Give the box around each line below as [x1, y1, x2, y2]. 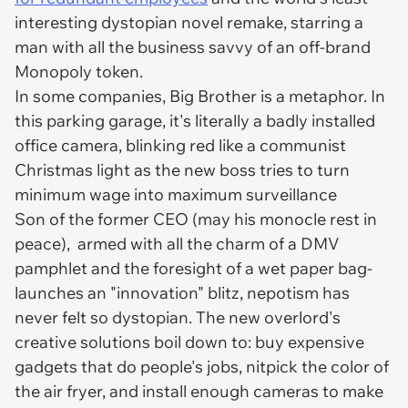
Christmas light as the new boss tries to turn [15, 159, 350, 180]
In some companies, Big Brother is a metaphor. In [15, 86, 385, 107]
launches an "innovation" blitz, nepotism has [15, 282, 350, 303]
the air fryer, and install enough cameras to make [15, 381, 383, 402]
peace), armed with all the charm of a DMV [15, 233, 339, 254]
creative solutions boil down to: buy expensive [15, 331, 364, 352]
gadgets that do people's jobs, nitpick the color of [15, 356, 389, 377]
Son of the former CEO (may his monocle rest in [15, 209, 377, 229]
